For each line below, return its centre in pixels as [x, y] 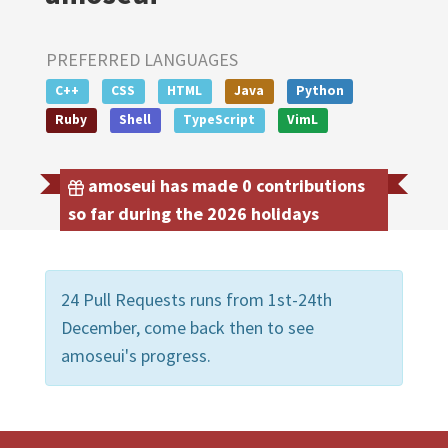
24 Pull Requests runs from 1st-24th [196, 299]
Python [319, 90]
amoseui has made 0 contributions [224, 185]
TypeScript [219, 119]
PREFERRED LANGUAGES [142, 59]
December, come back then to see [187, 327]
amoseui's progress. [136, 355]
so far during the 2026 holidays [193, 213]
